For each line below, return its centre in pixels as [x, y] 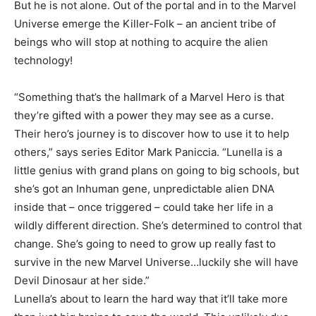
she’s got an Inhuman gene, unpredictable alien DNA [144, 189]
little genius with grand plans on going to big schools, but [157, 171]
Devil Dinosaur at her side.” [82, 281]
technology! [43, 61]
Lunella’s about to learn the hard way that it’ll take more [151, 299]
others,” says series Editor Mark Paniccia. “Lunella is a [148, 152]
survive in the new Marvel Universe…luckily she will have [156, 262]
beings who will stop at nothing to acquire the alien [141, 42]
